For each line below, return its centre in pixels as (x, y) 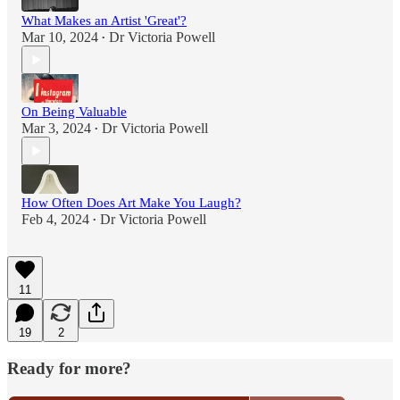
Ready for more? (69, 369)
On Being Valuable (74, 112)
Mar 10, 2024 (60, 37)
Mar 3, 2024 (56, 129)
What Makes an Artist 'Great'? (104, 21)
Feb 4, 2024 (55, 220)
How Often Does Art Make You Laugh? (131, 203)
